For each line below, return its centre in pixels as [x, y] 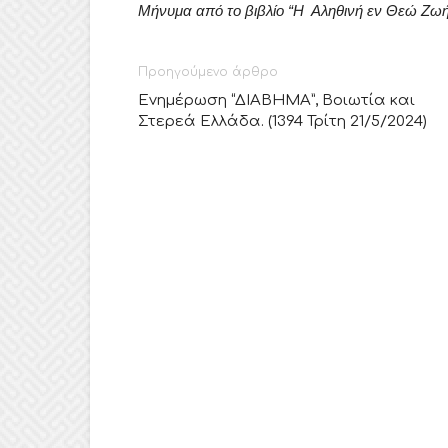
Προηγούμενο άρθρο [208, 72]
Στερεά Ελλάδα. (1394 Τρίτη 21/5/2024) [282, 121]
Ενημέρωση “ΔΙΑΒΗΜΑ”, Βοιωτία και [276, 100]
